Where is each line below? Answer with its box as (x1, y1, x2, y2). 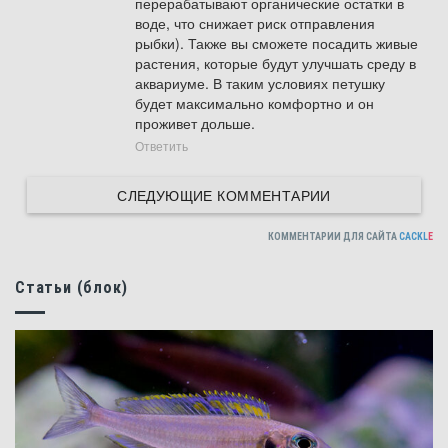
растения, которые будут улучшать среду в (135, 53, 416, 74)
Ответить (135, 137, 188, 155)
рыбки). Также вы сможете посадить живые (135, 33, 418, 54)
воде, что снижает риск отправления (135, 13, 375, 34)
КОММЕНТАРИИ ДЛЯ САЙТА (268, 231, 399, 243)
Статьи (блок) (15, 278, 128, 298)
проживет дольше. (135, 113, 255, 134)
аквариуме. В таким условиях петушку (135, 73, 385, 94)
